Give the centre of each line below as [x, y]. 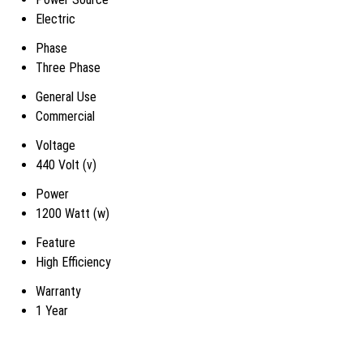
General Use [66, 97]
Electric [56, 19]
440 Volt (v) [66, 165]
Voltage [56, 145]
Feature [56, 243]
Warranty [58, 291]
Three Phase [68, 68]
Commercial [65, 116]
